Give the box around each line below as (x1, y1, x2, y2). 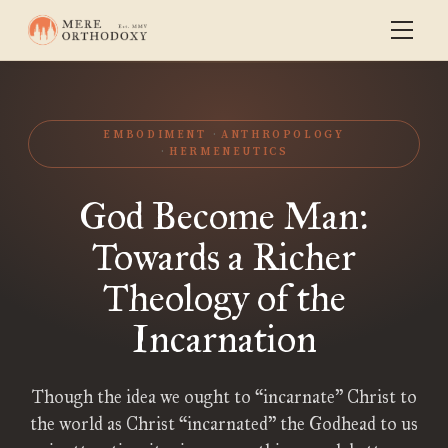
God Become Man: (79, 193, 369, 239)
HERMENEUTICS (168, 145, 289, 159)
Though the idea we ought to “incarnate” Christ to (31, 386, 417, 408)
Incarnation (131, 316, 317, 362)
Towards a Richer (92, 234, 356, 280)
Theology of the (102, 275, 346, 321)
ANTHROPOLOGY (221, 128, 345, 142)
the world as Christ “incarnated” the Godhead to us (30, 413, 418, 435)
